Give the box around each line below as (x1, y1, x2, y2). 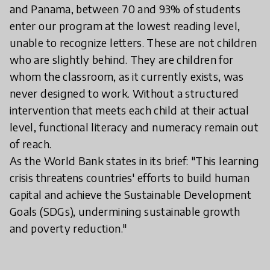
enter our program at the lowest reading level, (10, 18, 240, 33)
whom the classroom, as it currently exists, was (10, 69, 243, 83)
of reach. (10, 136, 52, 151)
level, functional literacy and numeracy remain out (10, 119, 259, 134)
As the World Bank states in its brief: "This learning (10, 153, 260, 168)
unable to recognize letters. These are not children (10, 35, 257, 49)
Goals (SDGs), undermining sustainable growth (10, 204, 240, 218)
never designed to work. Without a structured (10, 86, 239, 100)
